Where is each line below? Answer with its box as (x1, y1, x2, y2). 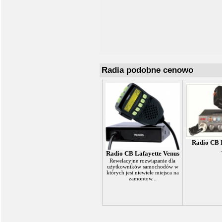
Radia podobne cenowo (102, 65, 193, 75)
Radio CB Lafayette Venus (106, 150, 179, 157)
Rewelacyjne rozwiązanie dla (110, 158, 175, 164)
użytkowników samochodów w (107, 164, 178, 169)
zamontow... (128, 175, 157, 181)
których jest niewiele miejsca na (106, 169, 179, 175)
